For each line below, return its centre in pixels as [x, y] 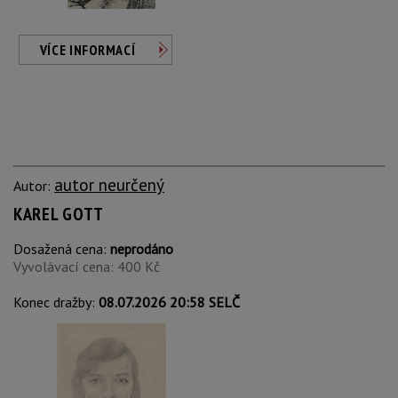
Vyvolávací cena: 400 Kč [87, 267]
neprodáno [142, 249]
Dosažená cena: [62, 249]
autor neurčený [109, 184]
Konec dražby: [56, 302]
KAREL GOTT [59, 214]
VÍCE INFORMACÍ [88, 50]
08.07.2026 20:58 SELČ [169, 302]
